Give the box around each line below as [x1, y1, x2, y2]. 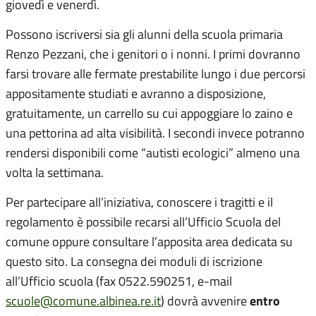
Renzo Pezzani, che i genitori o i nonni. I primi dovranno [6, 45, 300, 63]
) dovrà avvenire [161, 292, 250, 310]
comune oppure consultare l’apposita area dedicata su [6, 233, 293, 250]
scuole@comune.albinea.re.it [6, 292, 161, 310]
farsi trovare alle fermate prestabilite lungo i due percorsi [6, 65, 305, 83]
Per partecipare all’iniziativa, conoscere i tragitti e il [6, 193, 273, 211]
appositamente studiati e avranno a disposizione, [6, 85, 266, 102]
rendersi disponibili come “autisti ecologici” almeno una [6, 144, 300, 162]
